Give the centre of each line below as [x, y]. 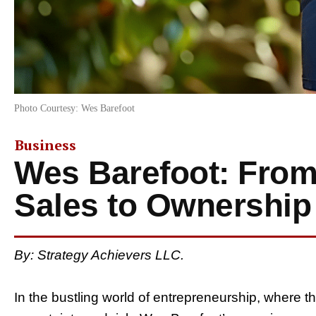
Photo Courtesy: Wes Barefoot [74, 108]
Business [45, 145]
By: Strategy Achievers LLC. [99, 255]
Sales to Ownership [163, 205]
